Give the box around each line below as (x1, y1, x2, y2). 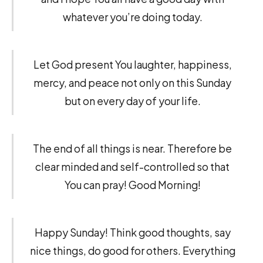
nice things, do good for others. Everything (29, 244, 235, 258)
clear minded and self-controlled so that (35, 160, 230, 174)
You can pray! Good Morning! (64, 178, 201, 192)
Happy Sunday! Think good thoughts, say (34, 225, 231, 240)
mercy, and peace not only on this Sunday (33, 76, 231, 90)
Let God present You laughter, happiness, (33, 58, 232, 72)
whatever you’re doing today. (62, 10, 203, 24)
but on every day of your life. (64, 94, 201, 108)
